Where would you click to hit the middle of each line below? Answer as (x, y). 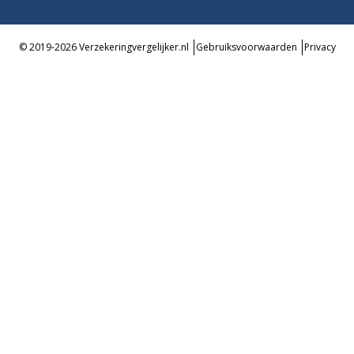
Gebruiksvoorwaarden (246, 47)
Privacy (320, 47)
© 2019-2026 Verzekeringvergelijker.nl (104, 47)
